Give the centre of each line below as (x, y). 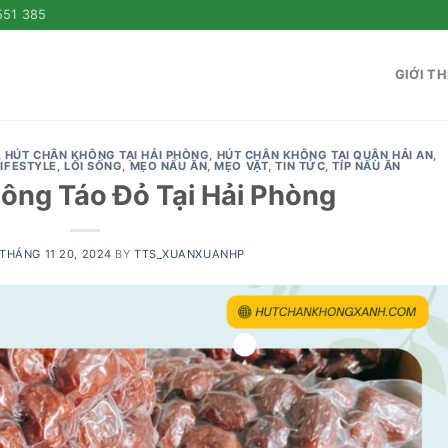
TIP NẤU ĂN (367, 166)
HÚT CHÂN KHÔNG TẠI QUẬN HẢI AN (325, 155)
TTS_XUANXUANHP (189, 253)
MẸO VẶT (241, 166)
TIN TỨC (300, 166)
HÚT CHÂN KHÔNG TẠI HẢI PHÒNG (107, 155)
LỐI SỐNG (93, 166)
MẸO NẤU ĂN (168, 166)
